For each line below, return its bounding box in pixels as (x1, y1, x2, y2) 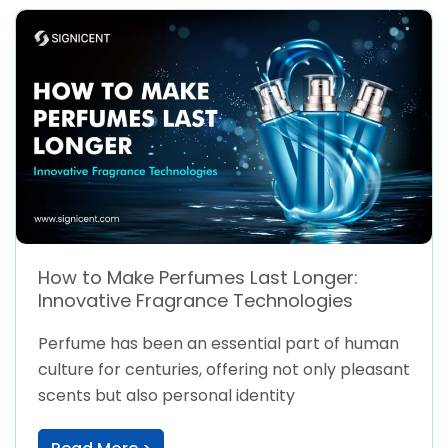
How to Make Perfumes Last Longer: (37, 265, 358, 291)
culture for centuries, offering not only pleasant (37, 358, 410, 382)
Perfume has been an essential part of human (37, 332, 399, 356)
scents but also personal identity (37, 384, 295, 408)
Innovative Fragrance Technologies (37, 288, 353, 314)
